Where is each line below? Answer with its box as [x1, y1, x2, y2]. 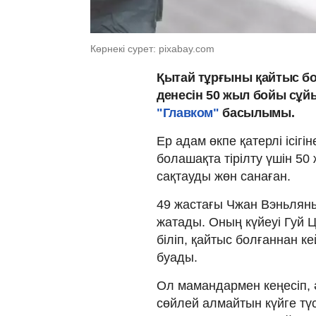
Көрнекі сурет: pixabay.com [90, 42, 214, 54]
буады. [157, 250, 197, 265]
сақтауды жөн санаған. [157, 169, 291, 183]
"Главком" [157, 105, 223, 120]
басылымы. [222, 105, 295, 120]
